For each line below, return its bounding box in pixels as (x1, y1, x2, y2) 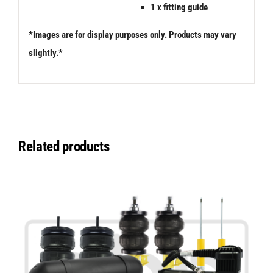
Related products (18, 138, 110, 155)
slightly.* (28, 47, 63, 58)
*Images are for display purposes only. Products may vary (28, 29, 236, 40)
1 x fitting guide (150, 1, 208, 13)
